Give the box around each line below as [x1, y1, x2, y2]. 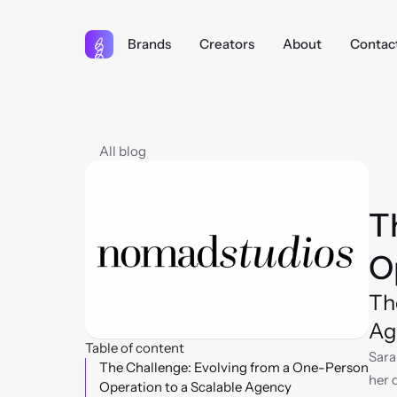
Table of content [85, 339, 184, 356]
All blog [99, 143, 146, 160]
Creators [199, 35, 254, 52]
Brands [128, 35, 171, 52]
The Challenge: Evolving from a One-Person [99, 359, 369, 376]
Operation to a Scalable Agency [99, 378, 292, 395]
